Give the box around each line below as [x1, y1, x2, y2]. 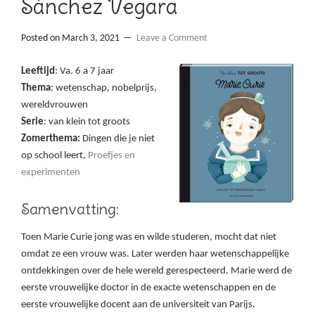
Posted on [21, 33, 62, 44]
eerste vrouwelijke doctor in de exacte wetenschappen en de [21, 283, 276, 294]
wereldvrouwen [21, 100, 88, 111]
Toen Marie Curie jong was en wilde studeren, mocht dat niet [21, 232, 276, 243]
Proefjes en [88, 150, 135, 162]
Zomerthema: [21, 134, 80, 145]
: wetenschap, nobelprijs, [51, 83, 157, 94]
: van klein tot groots [44, 117, 130, 128]
